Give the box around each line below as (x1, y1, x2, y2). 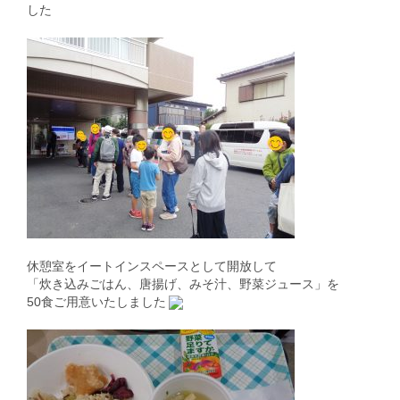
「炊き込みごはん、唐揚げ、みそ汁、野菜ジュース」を (27, 276, 339, 291)
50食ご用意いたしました (27, 294, 166, 309)
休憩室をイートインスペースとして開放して (27, 258, 277, 273)
